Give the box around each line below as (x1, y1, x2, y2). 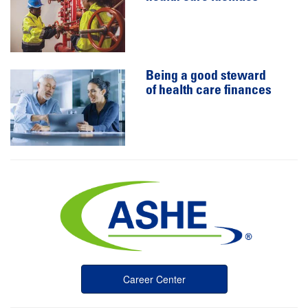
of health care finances (146, 84, 272, 98)
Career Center (122, 272, 186, 286)
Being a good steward (146, 69, 267, 83)
